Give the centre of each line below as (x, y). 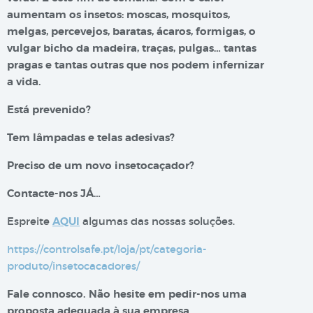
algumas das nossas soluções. (157, 221)
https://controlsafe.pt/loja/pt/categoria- (107, 249)
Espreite (30, 221)
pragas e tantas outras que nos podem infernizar (136, 65)
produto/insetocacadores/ (73, 266)
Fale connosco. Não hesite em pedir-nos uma (127, 294)
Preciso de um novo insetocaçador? (101, 166)
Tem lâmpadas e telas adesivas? (91, 138)
